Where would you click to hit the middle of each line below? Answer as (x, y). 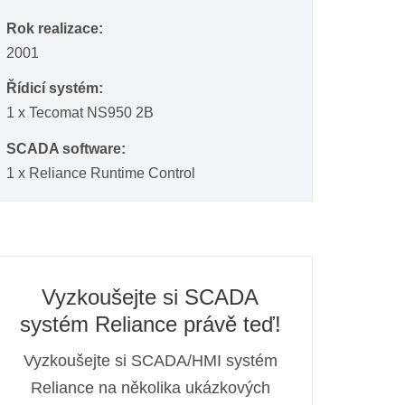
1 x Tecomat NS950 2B (80, 113)
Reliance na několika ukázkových (150, 388)
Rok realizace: (55, 28)
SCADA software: (66, 148)
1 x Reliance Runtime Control (101, 173)
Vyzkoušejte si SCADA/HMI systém (150, 361)
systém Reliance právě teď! (150, 325)
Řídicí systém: (55, 89)
